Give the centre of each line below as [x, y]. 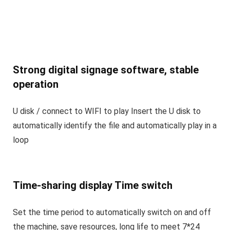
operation [36, 84]
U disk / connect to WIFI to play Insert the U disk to [107, 111]
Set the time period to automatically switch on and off [112, 213]
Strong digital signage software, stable [106, 70]
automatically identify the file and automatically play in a [115, 126]
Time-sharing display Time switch [93, 186]
